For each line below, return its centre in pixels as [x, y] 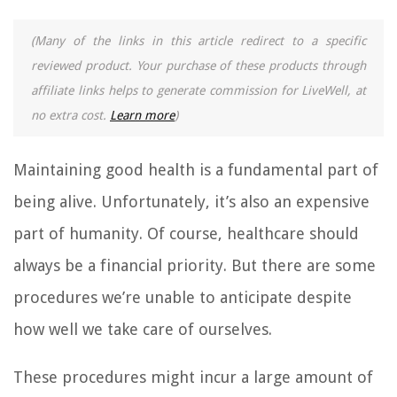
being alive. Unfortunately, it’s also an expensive [191, 201]
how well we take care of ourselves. [143, 329]
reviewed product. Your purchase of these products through [198, 65]
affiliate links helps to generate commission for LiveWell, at [198, 90]
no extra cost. [70, 115]
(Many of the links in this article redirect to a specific [198, 40]
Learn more [142, 115]
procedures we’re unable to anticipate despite [183, 297]
